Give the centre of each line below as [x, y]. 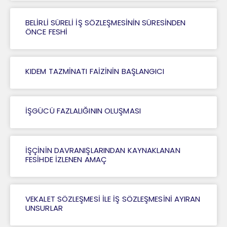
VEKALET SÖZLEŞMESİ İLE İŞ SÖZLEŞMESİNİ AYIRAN [113, 199]
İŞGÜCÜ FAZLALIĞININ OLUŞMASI [83, 111]
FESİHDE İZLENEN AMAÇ [66, 160]
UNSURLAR [44, 208]
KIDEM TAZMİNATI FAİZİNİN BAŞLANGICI [95, 71]
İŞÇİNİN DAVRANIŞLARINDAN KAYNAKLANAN [103, 150]
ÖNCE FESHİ [46, 32]
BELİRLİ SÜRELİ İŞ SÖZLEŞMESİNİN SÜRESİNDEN [106, 23]
